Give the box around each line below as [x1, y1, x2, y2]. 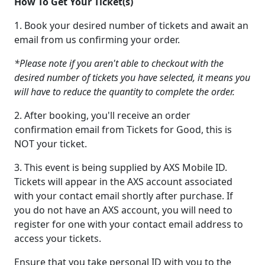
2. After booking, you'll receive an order [14, 109, 190, 122]
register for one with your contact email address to [14, 218, 243, 231]
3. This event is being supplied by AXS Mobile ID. [14, 161, 227, 174]
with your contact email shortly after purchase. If [14, 189, 233, 202]
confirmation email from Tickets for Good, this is [14, 123, 232, 136]
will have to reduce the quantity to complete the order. [14, 85, 235, 98]
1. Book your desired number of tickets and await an [14, 19, 248, 32]
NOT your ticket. [14, 137, 87, 150]
